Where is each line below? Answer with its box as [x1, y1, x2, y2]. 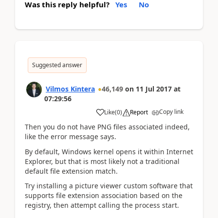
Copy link [159, 108, 183, 116]
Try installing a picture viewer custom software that [25, 181, 193, 190]
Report [130, 108, 148, 116]
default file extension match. [25, 166, 118, 176]
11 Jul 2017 [136, 84, 172, 93]
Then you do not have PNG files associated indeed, [25, 122, 190, 131]
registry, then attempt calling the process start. [25, 200, 179, 210]
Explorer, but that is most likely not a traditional [25, 156, 180, 166]
